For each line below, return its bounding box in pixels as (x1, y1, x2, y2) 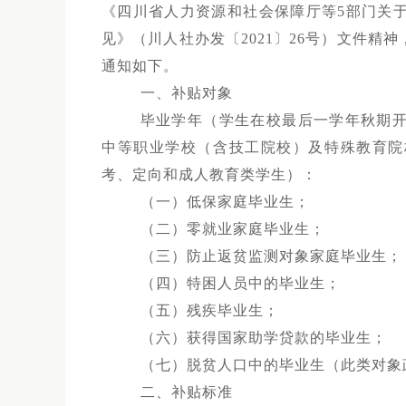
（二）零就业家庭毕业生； (140, 221, 325, 237)
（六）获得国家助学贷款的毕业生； (140, 330, 387, 345)
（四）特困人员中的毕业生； (140, 275, 341, 291)
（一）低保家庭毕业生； (140, 194, 310, 209)
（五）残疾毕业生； (140, 303, 279, 318)
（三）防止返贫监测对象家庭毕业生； (140, 248, 402, 264)
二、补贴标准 (140, 384, 233, 400)
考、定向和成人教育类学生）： (101, 167, 317, 182)
